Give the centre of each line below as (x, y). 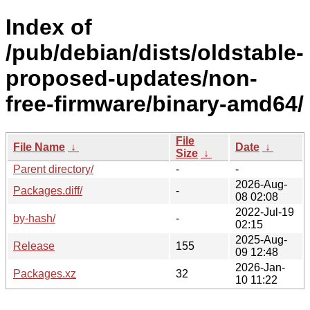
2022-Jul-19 (265, 212)
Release (34, 246)
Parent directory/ (53, 169)
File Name (39, 147)
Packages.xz (45, 273)
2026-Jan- (260, 267)
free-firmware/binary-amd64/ (155, 104)
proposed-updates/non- (131, 79)
